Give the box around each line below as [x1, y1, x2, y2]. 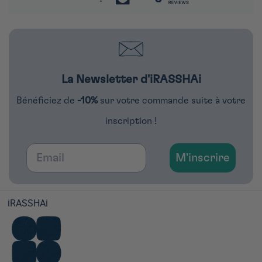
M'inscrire [175, 152, 230, 164]
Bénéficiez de [16, 96, 77, 106]
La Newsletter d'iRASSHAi [61, 74, 201, 86]
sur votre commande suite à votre [100, 96, 246, 106]
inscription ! [105, 116, 157, 126]
